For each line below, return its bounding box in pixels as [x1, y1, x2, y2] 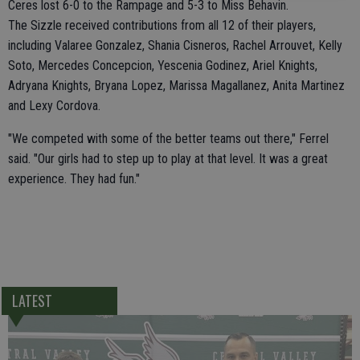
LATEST [11, 290, 52, 312]
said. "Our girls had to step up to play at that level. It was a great [8, 151, 328, 167]
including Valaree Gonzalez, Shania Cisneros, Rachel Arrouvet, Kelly [8, 38, 342, 54]
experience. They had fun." [8, 171, 140, 187]
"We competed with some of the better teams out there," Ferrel [8, 131, 329, 147]
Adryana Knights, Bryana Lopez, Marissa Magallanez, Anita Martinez [8, 78, 345, 94]
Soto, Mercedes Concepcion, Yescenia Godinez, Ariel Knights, [8, 58, 317, 74]
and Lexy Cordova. [8, 98, 100, 114]
